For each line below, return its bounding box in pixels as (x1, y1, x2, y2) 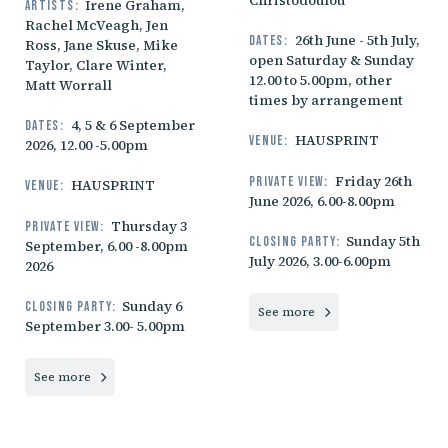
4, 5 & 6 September (67, 115, 195, 135)
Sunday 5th (343, 232, 421, 252)
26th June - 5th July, (291, 30, 420, 50)
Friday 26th (332, 171, 413, 191)
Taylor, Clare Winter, (25, 55, 167, 75)
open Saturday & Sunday (249, 50, 414, 70)
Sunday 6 (119, 297, 183, 317)
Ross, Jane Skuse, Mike (25, 35, 178, 55)
